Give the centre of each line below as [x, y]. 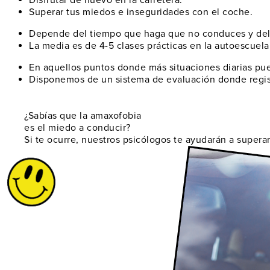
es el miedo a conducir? [77, 128]
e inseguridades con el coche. [184, 12]
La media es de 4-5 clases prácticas [108, 46]
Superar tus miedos [72, 12]
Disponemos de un [72, 80]
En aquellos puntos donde [89, 68]
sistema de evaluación [165, 80]
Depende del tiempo [75, 34]
